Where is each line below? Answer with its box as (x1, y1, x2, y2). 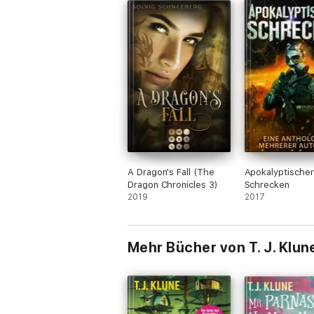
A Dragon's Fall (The (128, 167, 214, 177)
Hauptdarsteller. (139, 1, 207, 12)
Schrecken (244, 179, 289, 190)
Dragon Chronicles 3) (128, 179, 218, 190)
